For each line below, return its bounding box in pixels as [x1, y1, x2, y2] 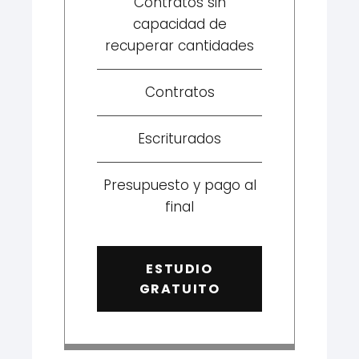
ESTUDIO [146, 259, 213, 278]
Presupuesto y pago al [103, 175, 256, 195]
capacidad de [132, 14, 227, 34]
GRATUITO [139, 279, 220, 298]
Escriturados [138, 128, 221, 148]
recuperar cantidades [105, 35, 254, 55]
